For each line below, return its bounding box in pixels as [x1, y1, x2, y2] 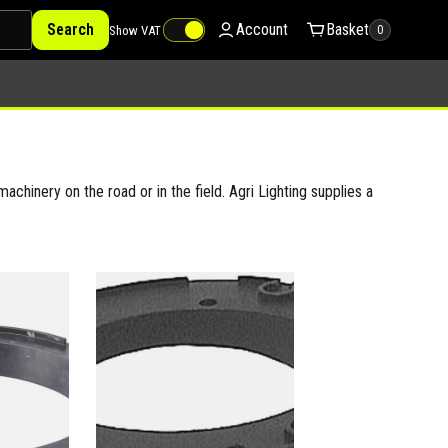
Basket [326, 20, 369, 39]
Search [47, 20, 94, 39]
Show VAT [109, 22, 161, 38]
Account [236, 20, 288, 39]
